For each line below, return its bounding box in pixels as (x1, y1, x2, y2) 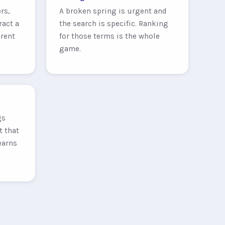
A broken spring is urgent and (59, 6, 167, 16)
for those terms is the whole (59, 31, 160, 41)
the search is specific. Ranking (59, 19, 168, 28)
